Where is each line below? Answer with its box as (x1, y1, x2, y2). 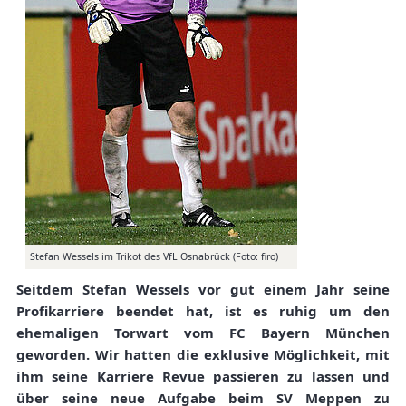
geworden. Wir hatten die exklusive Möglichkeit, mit (16, 345, 390, 364)
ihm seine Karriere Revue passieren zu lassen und (16, 367, 390, 386)
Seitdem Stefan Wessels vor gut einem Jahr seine (16, 280, 390, 299)
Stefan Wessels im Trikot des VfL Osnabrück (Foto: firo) (30, 250, 278, 264)
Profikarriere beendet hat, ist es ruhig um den (16, 302, 390, 321)
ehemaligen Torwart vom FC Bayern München (16, 324, 390, 343)
